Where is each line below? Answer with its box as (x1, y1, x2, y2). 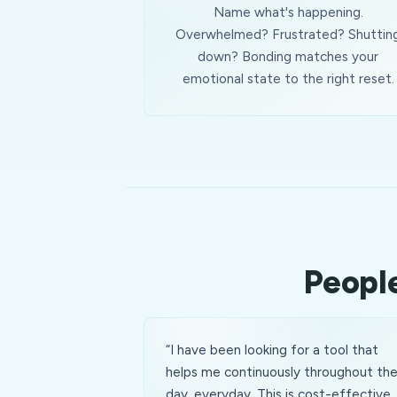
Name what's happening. (213, 4, 363, 20)
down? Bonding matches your (198, 49, 379, 65)
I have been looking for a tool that (170, 342, 378, 358)
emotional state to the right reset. (182, 71, 394, 87)
